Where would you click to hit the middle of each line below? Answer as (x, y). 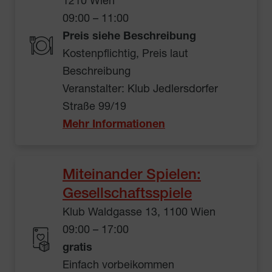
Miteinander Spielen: (132, 176)
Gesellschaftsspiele (127, 195)
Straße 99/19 (94, 107)
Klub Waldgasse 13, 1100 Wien (139, 213)
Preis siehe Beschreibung (129, 37)
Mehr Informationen (114, 125)
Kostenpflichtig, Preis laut (125, 54)
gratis (77, 248)
